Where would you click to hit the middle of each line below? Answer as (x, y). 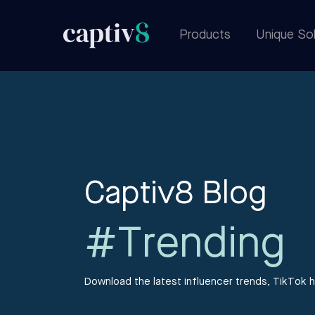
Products (205, 35)
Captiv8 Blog (175, 195)
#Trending (185, 246)
